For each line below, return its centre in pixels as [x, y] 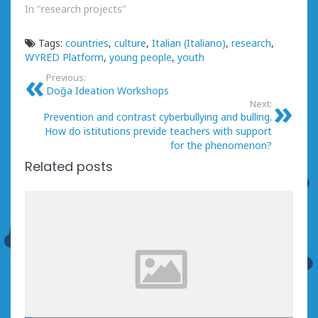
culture [130, 43]
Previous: [66, 78]
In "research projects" [76, 9]
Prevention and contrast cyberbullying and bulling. [158, 117]
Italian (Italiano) [189, 43]
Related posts [69, 167]
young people [141, 57]
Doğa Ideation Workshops [108, 91]
